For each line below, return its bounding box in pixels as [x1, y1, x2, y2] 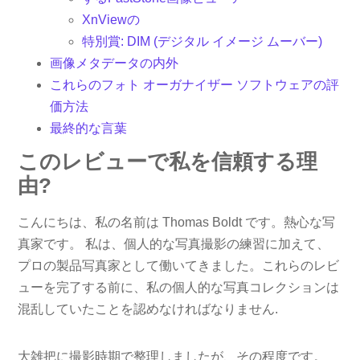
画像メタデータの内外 [50, 56, 179, 71]
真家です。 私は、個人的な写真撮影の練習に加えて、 [18, 236, 330, 251]
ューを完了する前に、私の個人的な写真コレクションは [18, 280, 340, 294]
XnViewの [82, 13, 141, 27]
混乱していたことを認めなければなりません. [18, 301, 279, 316]
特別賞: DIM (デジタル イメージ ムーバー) [82, 35, 323, 49]
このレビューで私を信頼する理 [18, 150, 318, 174]
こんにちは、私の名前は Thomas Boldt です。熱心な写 [18, 215, 336, 229]
